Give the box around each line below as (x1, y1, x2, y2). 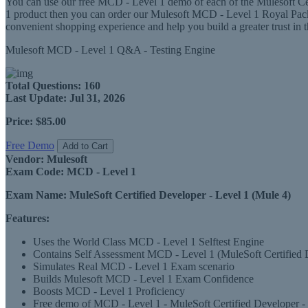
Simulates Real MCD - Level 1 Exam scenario (33, 261, 234, 272)
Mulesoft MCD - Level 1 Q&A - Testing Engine (5, 44, 215, 56)
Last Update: (5, 92, 67, 104)
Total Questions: (5, 80, 81, 91)
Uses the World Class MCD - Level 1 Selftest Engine (33, 236, 264, 247)
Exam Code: (5, 166, 64, 177)
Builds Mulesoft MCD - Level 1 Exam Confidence (33, 273, 254, 285)
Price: (5, 115, 33, 127)
